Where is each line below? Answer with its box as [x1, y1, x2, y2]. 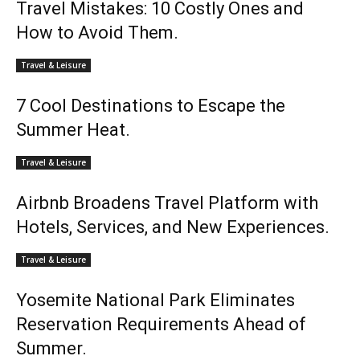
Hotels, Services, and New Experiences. [16, 217, 329, 237]
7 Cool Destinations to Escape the [16, 96, 285, 116]
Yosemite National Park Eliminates [16, 290, 295, 310]
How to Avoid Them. [16, 22, 178, 43]
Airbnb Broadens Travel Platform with [16, 193, 318, 213]
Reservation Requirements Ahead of [16, 314, 306, 334]
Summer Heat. [16, 120, 130, 140]
